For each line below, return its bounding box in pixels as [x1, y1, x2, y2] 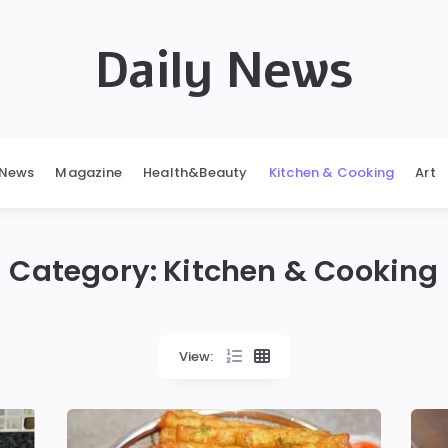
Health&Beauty [143, 163, 248, 182]
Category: [9, 251, 158, 291]
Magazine [55, 163, 123, 182]
